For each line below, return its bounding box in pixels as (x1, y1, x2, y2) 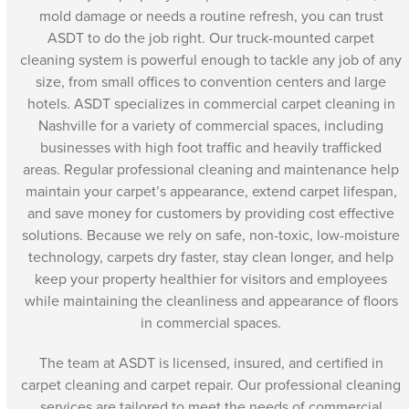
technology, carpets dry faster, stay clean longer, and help (28, 246, 394, 267)
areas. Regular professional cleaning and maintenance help (23, 159, 400, 179)
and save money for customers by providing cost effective (27, 203, 395, 223)
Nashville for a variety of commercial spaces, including (38, 115, 384, 135)
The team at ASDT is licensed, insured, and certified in (38, 352, 383, 372)
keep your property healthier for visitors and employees (35, 268, 388, 288)
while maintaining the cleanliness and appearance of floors (24, 290, 398, 310)
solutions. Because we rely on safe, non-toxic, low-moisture (22, 225, 401, 245)
